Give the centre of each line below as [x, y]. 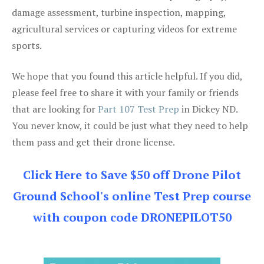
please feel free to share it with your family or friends [125, 92]
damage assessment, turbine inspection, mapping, [119, 12]
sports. [27, 45]
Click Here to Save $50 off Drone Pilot [132, 174]
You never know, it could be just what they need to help [130, 125]
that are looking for [55, 109]
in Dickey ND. [208, 109]
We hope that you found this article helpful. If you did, [127, 76]
